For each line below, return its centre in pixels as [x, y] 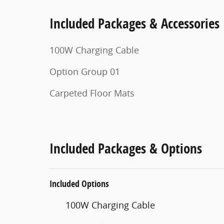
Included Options [79, 183]
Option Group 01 [85, 71]
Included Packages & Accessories [134, 23]
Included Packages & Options [126, 148]
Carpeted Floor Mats [92, 93]
